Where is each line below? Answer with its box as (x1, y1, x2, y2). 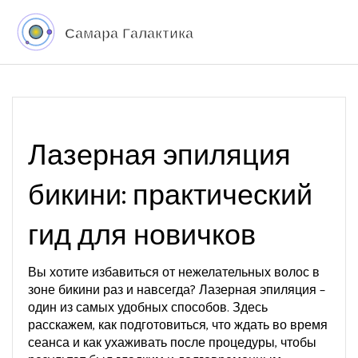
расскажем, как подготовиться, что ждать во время (28, 315, 328, 336)
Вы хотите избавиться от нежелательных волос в (28, 262, 320, 284)
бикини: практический (28, 173, 312, 220)
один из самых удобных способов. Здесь (28, 297, 268, 319)
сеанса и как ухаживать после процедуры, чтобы (28, 332, 316, 354)
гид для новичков (28, 213, 256, 260)
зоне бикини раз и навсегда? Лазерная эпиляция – (28, 280, 325, 301)
